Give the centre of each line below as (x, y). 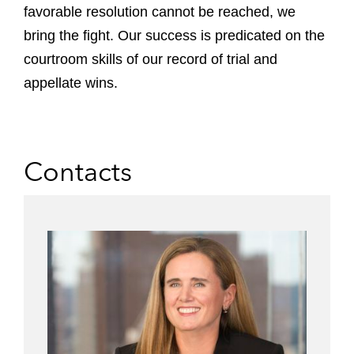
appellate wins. (71, 83)
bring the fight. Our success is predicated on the (174, 36)
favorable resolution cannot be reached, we (160, 12)
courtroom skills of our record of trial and (151, 59)
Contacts (78, 171)
